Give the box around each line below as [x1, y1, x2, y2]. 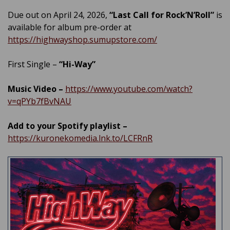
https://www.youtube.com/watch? [65, 83, 193, 95]
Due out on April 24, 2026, [8, 9, 109, 21]
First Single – [8, 59, 59, 70]
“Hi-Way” [59, 59, 95, 70]
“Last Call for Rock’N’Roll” [109, 9, 214, 21]
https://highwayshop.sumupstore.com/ [8, 34, 157, 46]
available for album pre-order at [8, 22, 131, 33]
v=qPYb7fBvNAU [8, 95, 71, 107]
